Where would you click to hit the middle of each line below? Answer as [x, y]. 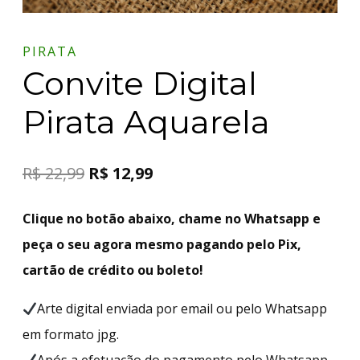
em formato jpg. [71, 334]
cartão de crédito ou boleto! [113, 270]
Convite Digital [140, 83]
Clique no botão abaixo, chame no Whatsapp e [172, 218]
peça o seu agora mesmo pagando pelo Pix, [162, 244]
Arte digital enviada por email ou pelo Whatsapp [182, 308]
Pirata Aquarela [146, 121]
